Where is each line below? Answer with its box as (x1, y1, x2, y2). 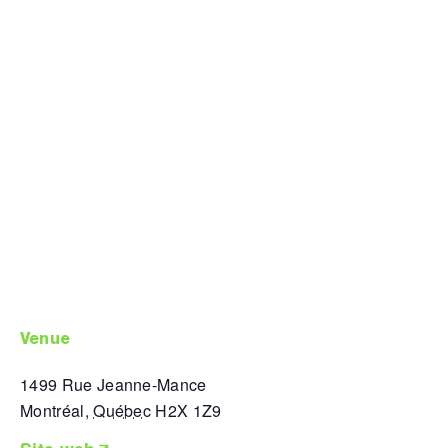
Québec (93, 398, 152, 422)
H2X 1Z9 (155, 398, 222, 422)
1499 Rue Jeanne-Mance (20, 372, 207, 396)
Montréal (20, 398, 85, 422)
